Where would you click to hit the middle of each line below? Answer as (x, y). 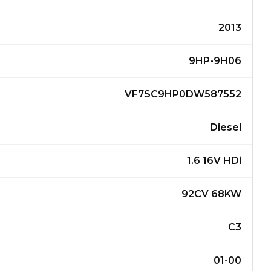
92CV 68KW (211, 194)
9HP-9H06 (215, 61)
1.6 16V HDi (214, 161)
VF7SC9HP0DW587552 (183, 94)
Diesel (225, 127)
